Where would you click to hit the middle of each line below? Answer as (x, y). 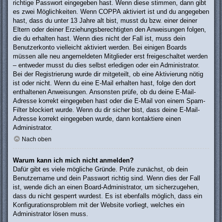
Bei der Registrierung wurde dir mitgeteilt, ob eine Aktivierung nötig (108, 74)
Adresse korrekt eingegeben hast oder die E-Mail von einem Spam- (109, 101)
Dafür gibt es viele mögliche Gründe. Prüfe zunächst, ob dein (100, 169)
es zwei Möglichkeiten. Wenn (56, 11)
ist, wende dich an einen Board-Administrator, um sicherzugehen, (106, 187)
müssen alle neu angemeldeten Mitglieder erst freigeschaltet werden (110, 56)
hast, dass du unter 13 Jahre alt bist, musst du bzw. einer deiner (105, 20)
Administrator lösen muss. (51, 214)
